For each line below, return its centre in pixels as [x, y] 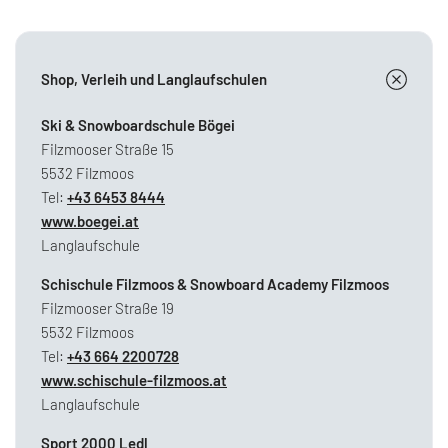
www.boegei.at [90, 221]
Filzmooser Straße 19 [107, 308]
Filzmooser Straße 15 [107, 149]
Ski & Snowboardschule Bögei [138, 125]
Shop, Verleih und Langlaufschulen [154, 79]
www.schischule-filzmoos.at [134, 380]
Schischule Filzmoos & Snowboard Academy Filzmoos [215, 284]
